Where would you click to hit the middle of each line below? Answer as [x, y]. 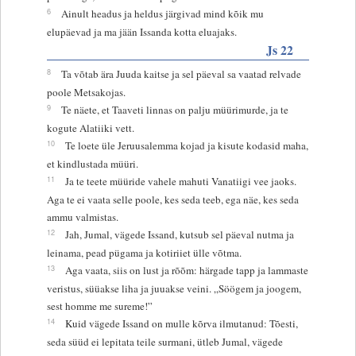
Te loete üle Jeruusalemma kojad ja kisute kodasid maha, [186, 145]
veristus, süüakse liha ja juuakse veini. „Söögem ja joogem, [174, 288]
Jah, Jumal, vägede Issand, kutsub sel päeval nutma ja [179, 234]
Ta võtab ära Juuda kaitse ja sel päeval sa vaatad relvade [181, 74]
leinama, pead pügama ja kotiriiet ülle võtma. [144, 252]
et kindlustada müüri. [92, 163]
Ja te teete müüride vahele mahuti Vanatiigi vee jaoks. [180, 181]
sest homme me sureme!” [99, 306]
